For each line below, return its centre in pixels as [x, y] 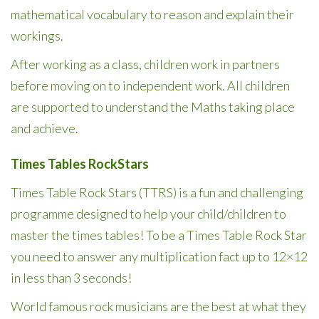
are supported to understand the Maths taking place [153, 107]
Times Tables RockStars [80, 164]
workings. [37, 36]
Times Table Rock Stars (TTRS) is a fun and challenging [157, 192]
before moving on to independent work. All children [150, 85]
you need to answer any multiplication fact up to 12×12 [159, 256]
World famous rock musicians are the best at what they [158, 306]
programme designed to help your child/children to [148, 214]
